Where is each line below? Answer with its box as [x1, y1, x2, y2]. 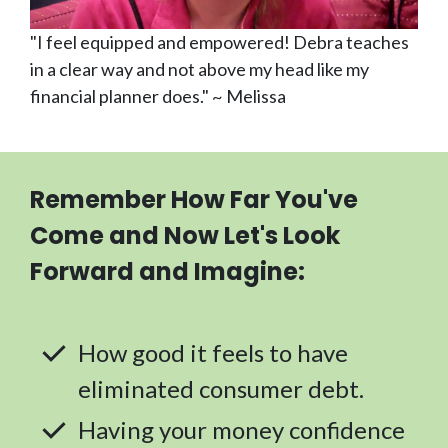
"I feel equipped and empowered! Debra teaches [30, 30, 409, 53]
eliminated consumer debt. [78, 373, 364, 403]
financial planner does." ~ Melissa [30, 84, 286, 107]
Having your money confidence [78, 414, 405, 444]
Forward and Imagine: [30, 254, 305, 288]
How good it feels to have [78, 337, 348, 367]
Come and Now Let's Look [30, 218, 340, 252]
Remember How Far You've [30, 182, 358, 216]
